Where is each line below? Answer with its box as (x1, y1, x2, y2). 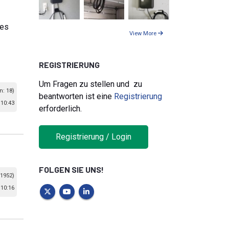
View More (129, 30, 158, 37)
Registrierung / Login (56, 132, 131, 142)
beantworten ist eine (39, 91, 114, 101)
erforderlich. (39, 103, 82, 113)
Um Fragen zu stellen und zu (39, 79, 142, 89)
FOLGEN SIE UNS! (39, 165, 104, 175)
